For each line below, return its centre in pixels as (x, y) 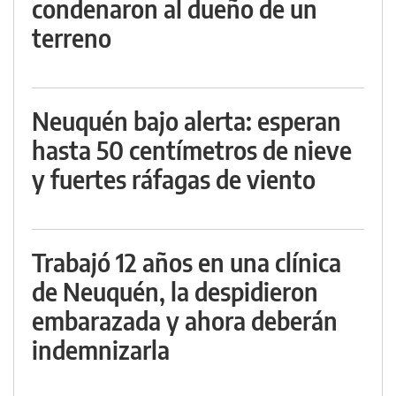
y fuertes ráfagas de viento (174, 179)
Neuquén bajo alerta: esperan (187, 121)
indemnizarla (101, 350)
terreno (72, 38)
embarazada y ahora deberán (185, 321)
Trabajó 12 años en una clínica (187, 263)
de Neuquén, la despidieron (175, 292)
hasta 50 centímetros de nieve (192, 150)
